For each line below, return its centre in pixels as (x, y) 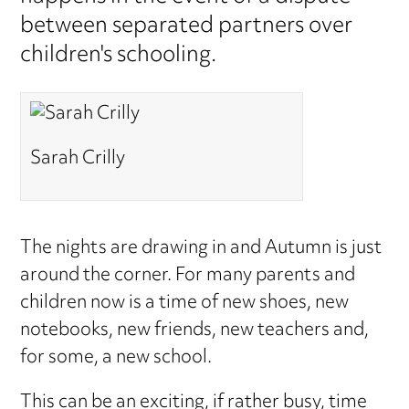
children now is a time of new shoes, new (185, 303)
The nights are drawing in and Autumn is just (201, 248)
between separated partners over (187, 27)
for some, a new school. (116, 358)
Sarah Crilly (77, 160)
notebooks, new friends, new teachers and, (195, 330)
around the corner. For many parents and (188, 276)
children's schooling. (119, 56)
